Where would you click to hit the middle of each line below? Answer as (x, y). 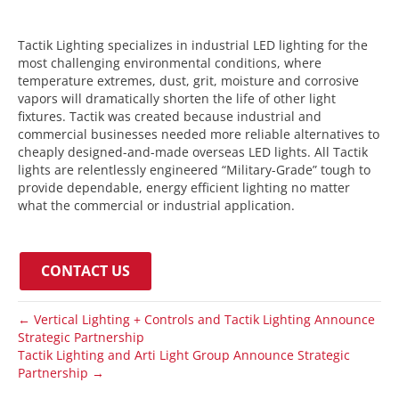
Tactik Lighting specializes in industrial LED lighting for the (193, 45)
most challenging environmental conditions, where (170, 62)
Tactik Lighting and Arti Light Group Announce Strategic (184, 354)
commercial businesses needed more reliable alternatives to (199, 134)
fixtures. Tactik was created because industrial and (170, 116)
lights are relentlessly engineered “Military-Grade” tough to (194, 169)
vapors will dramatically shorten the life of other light (177, 98)
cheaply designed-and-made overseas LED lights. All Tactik (193, 151)
